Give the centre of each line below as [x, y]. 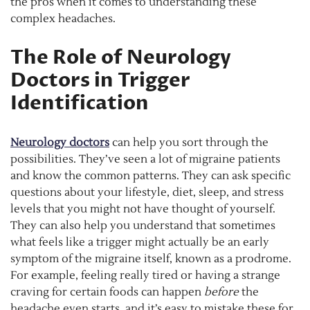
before [221, 292]
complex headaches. [63, 19]
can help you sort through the [189, 143]
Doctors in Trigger [100, 81]
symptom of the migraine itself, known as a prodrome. [151, 259]
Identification [80, 103]
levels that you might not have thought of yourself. [143, 209]
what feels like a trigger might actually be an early [140, 243]
